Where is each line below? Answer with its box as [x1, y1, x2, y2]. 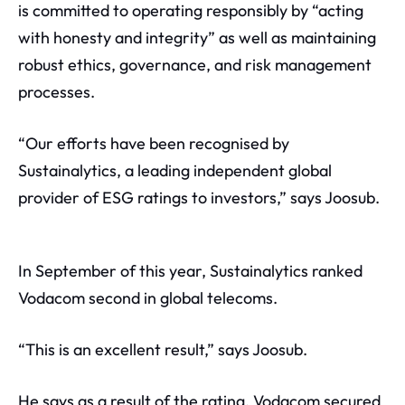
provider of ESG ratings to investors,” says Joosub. [18, 186, 380, 208]
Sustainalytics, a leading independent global [18, 159, 332, 181]
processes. [18, 80, 95, 102]
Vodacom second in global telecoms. [18, 287, 278, 309]
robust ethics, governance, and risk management [18, 53, 372, 75]
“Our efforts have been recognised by [18, 132, 289, 154]
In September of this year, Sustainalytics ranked [18, 260, 363, 282]
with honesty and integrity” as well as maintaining [18, 26, 376, 48]
